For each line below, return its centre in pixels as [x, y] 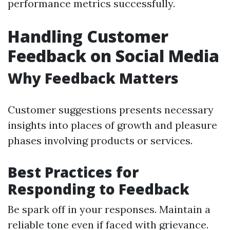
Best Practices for [73, 172]
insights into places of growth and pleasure [112, 125]
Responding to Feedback [99, 189]
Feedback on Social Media [113, 56]
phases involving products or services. [100, 140]
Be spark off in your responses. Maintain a [109, 209]
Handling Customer [88, 36]
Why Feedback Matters [93, 78]
